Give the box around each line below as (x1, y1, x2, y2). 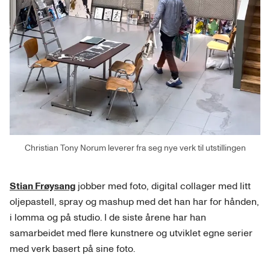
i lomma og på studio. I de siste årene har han (10, 211, 206, 225)
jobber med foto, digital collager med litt (75, 180, 251, 193)
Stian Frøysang (10, 180, 75, 193)
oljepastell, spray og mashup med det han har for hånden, (10, 195, 259, 209)
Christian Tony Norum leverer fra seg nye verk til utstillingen (24, 142, 246, 154)
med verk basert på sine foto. (10, 242, 135, 256)
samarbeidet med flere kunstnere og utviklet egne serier (10, 227, 253, 240)
